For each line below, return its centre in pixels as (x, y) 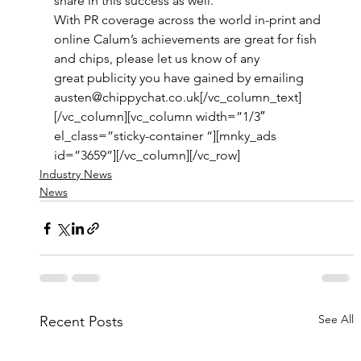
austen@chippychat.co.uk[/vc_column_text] (177, 97)
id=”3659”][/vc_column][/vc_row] (147, 155)
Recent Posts (81, 322)
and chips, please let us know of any (158, 58)
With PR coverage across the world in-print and (189, 20)
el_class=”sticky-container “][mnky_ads (166, 136)
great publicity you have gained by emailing (180, 78)
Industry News (75, 174)
